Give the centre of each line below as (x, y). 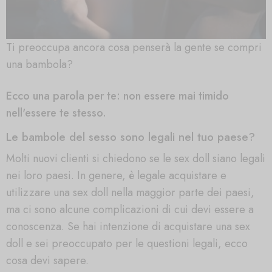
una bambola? (39, 64)
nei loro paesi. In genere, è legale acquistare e (116, 175)
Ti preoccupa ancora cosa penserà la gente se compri (134, 47)
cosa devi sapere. (47, 260)
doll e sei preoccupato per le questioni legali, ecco (127, 243)
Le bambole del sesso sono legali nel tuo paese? (131, 137)
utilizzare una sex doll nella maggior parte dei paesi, (130, 192)
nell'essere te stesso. (56, 113)
